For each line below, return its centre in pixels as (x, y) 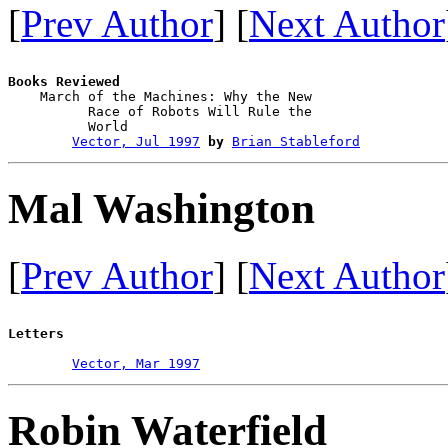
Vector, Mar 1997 (136, 364)
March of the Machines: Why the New (164, 97)
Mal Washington (161, 209)
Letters (36, 334)
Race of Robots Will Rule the (164, 112)
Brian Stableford (296, 142)
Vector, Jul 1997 (136, 142)
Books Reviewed (64, 82)
